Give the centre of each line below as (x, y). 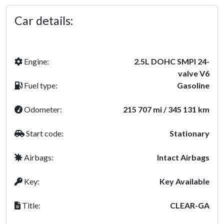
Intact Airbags (183, 157)
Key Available (184, 181)
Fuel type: (40, 85)
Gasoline (193, 85)
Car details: (44, 20)
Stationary (189, 133)
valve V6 (194, 73)
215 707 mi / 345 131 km (166, 109)
